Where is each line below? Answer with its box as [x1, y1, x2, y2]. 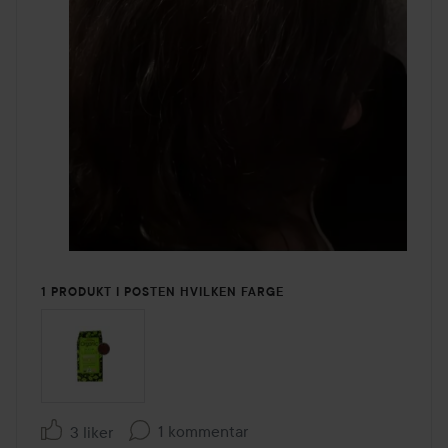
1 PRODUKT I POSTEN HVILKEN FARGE [41, 284, 284, 299]
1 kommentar [158, 420, 248, 441]
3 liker [70, 422, 113, 443]
